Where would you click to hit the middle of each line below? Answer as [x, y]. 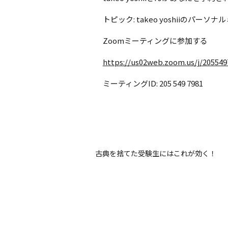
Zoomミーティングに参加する [155, 40]
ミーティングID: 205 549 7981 [153, 83]
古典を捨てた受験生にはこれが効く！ [156, 153]
